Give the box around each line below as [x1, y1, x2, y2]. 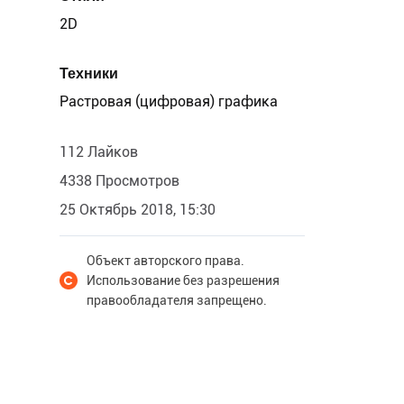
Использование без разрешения [87, 273, 280, 288]
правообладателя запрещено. [87, 293, 267, 308]
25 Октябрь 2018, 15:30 [60, 201, 216, 218]
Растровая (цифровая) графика [60, 93, 278, 110]
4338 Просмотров [60, 172, 179, 189]
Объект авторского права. [87, 253, 244, 268]
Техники [60, 65, 118, 82]
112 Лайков [60, 143, 138, 161]
